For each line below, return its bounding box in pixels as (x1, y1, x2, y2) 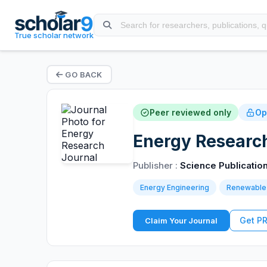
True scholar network (14, 30, 94, 40)
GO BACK (63, 70, 103, 79)
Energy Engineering (140, 183, 209, 192)
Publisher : (133, 160, 180, 171)
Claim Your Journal (145, 216, 218, 225)
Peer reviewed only (150, 107, 231, 117)
